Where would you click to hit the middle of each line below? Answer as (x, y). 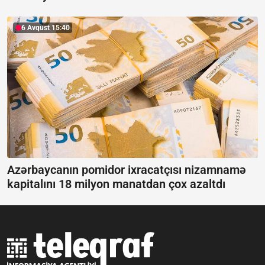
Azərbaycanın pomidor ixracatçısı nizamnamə (127, 169)
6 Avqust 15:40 (46, 28)
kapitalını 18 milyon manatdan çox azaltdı (116, 184)
